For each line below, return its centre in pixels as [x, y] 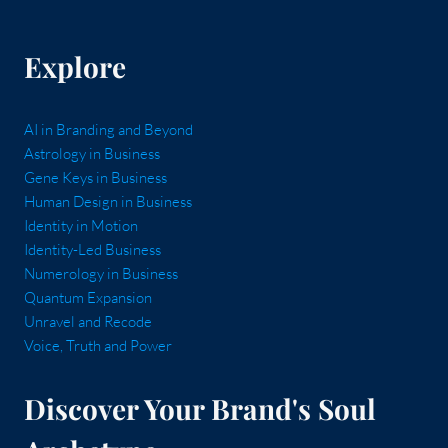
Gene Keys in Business [95, 177]
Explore [75, 66]
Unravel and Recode [88, 321]
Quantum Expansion [88, 297]
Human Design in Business [108, 201]
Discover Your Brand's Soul [200, 408]
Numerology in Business [101, 273]
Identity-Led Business [92, 249]
